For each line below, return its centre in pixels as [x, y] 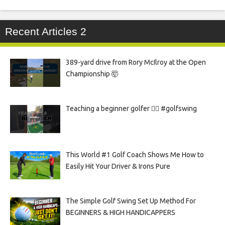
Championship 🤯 [92, 74]
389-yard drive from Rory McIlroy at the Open [136, 62]
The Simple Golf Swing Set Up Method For [131, 201]
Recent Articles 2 [46, 31]
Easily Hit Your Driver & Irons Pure [118, 166]
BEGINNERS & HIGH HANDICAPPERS [120, 212]
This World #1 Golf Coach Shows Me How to [135, 154]
